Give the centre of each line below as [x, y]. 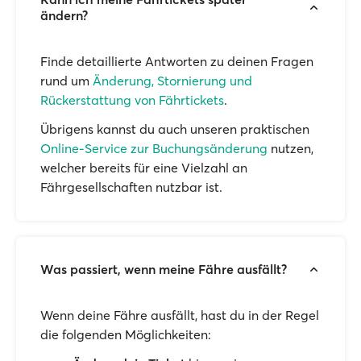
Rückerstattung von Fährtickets [132, 100]
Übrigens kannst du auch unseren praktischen [175, 129]
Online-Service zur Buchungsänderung [154, 148]
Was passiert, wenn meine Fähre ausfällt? [164, 269]
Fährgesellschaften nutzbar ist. [131, 187]
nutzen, [290, 148]
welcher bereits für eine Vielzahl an [144, 168]
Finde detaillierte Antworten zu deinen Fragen [177, 61]
